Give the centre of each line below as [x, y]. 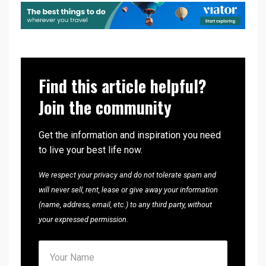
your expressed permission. [83, 220]
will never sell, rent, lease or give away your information [128, 190]
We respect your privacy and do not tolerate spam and [127, 175]
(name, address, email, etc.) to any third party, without [125, 205]
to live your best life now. [91, 150]
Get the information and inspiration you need [130, 135]
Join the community [105, 107]
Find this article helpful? [123, 86]
